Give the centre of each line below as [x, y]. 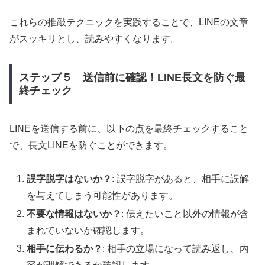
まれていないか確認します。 [88, 230]
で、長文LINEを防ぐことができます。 [91, 145]
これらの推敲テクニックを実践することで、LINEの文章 [129, 22]
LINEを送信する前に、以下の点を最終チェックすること [129, 128]
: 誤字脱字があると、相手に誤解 [181, 179]
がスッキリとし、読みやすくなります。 [95, 39]
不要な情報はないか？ [74, 214]
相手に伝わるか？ [65, 248]
